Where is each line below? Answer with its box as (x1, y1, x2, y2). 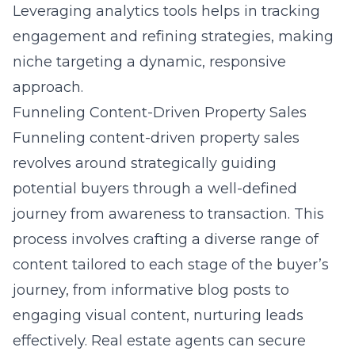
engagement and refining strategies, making (13, 28, 334, 45)
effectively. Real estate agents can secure (13, 332, 306, 349)
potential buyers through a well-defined (13, 180, 297, 197)
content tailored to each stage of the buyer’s (13, 256, 329, 273)
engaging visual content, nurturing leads (13, 307, 303, 324)
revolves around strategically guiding (13, 155, 277, 172)
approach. (13, 78, 83, 96)
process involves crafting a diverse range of (13, 231, 319, 248)
